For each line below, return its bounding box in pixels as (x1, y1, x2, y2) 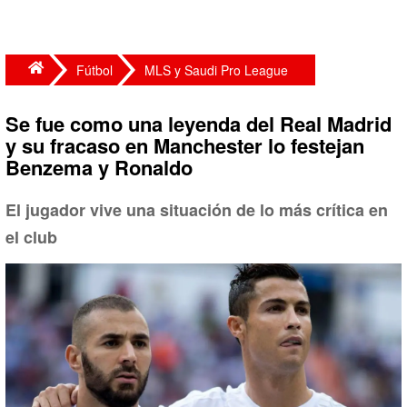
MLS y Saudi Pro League (144, 61, 288, 79)
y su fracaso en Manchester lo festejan (5, 131, 364, 160)
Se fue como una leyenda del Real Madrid (5, 109, 392, 138)
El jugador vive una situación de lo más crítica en (5, 198, 388, 222)
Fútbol (76, 61, 113, 79)
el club (5, 225, 57, 249)
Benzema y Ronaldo (5, 153, 193, 182)
